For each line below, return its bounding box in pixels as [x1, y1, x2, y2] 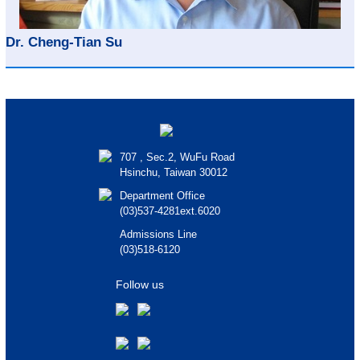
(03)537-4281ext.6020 [119, 204, 220, 217]
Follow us [115, 277, 164, 291]
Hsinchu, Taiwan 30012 [119, 166, 227, 178]
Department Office [119, 189, 205, 202]
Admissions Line [119, 227, 197, 240]
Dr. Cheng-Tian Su [6, 34, 122, 50]
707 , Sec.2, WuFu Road [119, 150, 235, 163]
